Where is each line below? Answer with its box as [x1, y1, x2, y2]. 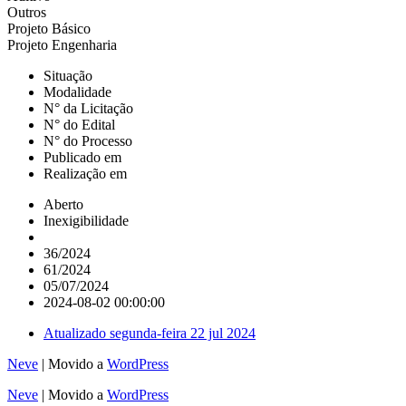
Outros [7, 4, 46, 20]
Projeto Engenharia [7, 36, 117, 53]
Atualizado [43, 324, 110, 341]
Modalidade [43, 83, 111, 100]
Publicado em [43, 149, 121, 165]
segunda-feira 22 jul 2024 [110, 324, 256, 341]
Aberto [43, 196, 83, 212]
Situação [43, 67, 92, 83]
